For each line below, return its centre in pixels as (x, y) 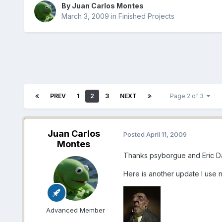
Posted (135, 134)
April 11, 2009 (166, 134)
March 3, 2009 (85, 16)
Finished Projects (146, 16)
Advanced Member (76, 210)
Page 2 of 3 (188, 96)
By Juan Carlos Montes (102, 6)
